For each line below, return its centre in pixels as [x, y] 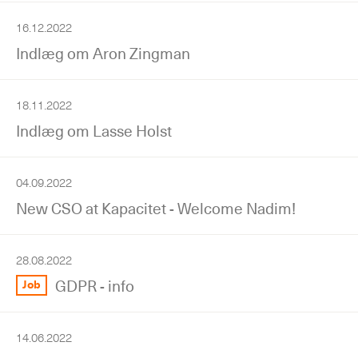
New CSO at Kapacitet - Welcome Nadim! [156, 208]
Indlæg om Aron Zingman [103, 53]
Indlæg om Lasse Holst [94, 131]
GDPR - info [95, 286]
